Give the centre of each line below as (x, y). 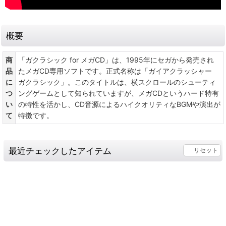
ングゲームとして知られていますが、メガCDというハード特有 (119, 93)
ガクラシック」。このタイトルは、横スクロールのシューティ (117, 82)
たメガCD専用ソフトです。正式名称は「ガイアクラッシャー (115, 71)
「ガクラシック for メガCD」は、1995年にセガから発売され (116, 60)
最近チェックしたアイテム (60, 150)
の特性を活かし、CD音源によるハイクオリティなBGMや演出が (119, 104)
